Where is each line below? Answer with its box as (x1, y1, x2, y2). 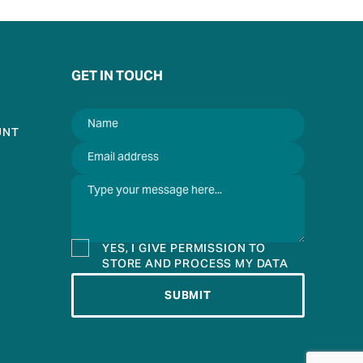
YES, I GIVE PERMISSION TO (101, 237, 266, 263)
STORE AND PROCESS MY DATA (101, 253, 288, 278)
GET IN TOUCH (70, 67, 163, 85)
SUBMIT (164, 288, 211, 303)
